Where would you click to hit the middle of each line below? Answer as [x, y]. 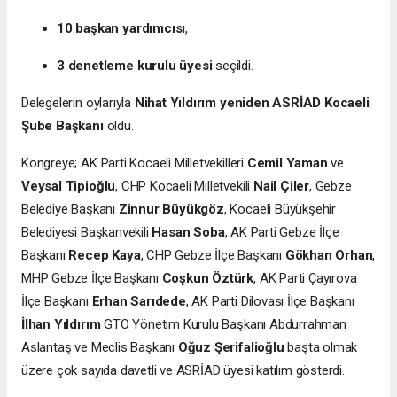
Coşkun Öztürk [208, 278]
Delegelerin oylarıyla [78, 102]
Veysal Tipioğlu [69, 186]
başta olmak [321, 347]
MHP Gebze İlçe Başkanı [92, 278]
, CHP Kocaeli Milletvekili [184, 186]
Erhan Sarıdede [139, 301]
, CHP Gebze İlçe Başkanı [213, 255]
